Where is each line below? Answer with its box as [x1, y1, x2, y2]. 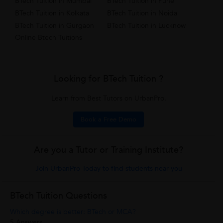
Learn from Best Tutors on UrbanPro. [51, 94, 166, 104]
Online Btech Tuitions [15, 33, 83, 43]
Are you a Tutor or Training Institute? [34, 144, 184, 157]
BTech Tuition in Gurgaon [15, 21, 95, 31]
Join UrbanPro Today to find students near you [35, 164, 182, 174]
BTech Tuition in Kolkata [15, 8, 90, 18]
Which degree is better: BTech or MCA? [10, 207, 136, 217]
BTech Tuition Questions [10, 190, 108, 203]
